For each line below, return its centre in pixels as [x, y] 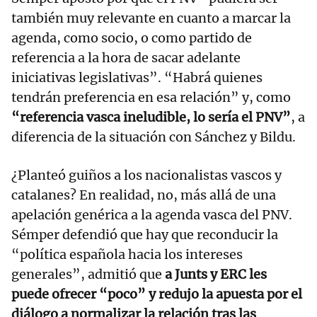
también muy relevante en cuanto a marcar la [151, 18]
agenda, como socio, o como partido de [132, 38]
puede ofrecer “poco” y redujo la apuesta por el [157, 294]
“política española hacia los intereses [127, 254]
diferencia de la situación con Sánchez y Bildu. [154, 137]
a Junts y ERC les [216, 274]
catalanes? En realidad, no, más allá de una [144, 195]
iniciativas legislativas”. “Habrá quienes [137, 77]
